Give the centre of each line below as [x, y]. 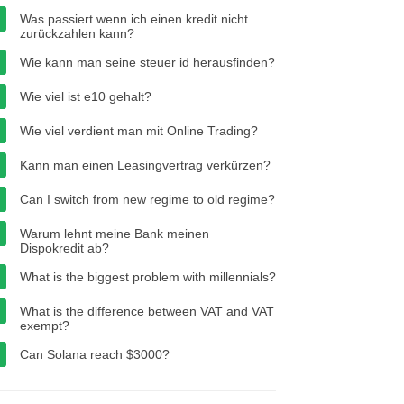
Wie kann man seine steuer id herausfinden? [147, 62]
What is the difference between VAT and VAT [147, 311]
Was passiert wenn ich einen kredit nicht [134, 19]
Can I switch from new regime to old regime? [147, 199]
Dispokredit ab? [64, 248]
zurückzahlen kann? [77, 33]
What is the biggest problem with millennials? [148, 277]
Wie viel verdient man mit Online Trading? [139, 131]
